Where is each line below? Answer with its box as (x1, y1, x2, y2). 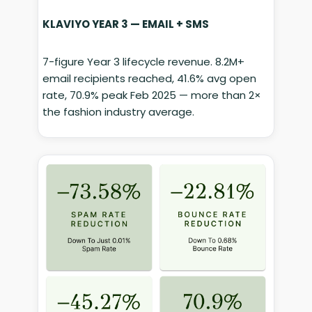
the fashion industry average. (42, 104, 195, 120)
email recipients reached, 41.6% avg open (42, 71, 257, 86)
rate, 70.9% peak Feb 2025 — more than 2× (42, 88, 262, 103)
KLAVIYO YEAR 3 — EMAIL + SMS (42, 17, 210, 32)
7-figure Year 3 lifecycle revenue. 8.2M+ (42, 54, 245, 70)
